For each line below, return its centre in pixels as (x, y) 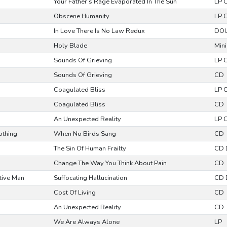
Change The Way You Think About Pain (110, 163)
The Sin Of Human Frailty (90, 148)
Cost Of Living (74, 193)
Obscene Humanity (81, 16)
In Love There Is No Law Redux (99, 31)
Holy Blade (70, 46)
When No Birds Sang (85, 134)
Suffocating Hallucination (90, 178)
